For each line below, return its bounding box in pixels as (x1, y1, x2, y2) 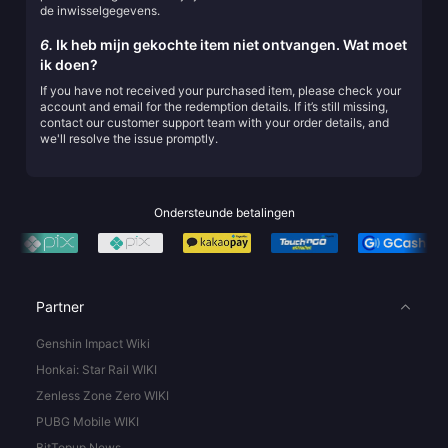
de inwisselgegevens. (40, 3, 160, 18)
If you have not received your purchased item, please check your (40, 83, 401, 98)
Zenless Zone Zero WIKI (36, 388, 169, 403)
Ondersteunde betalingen (153, 205, 295, 220)
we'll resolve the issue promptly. (40, 131, 218, 146)
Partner (36, 298, 84, 315)
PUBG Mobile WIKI (36, 414, 139, 429)
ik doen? (40, 56, 98, 73)
